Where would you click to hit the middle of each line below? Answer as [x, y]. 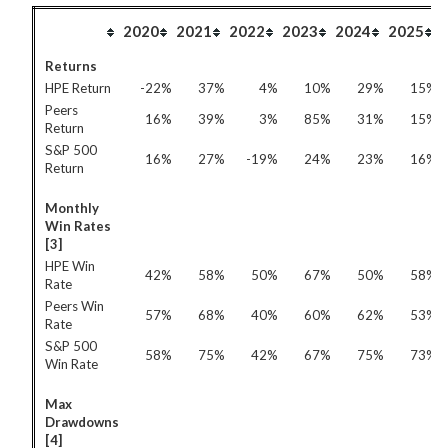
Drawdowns [82, 422]
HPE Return [78, 88]
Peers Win [74, 306]
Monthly [72, 208]
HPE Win [70, 266]
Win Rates [78, 226]
